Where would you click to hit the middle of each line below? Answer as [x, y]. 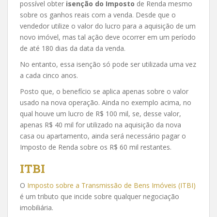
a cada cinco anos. [49, 75]
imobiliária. [37, 207]
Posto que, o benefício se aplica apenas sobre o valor [104, 91]
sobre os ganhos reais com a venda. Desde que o [98, 15]
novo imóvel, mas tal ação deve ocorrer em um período [108, 37]
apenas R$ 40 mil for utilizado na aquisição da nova [101, 124]
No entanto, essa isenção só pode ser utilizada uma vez [108, 64]
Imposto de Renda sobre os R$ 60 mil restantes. [96, 147]
